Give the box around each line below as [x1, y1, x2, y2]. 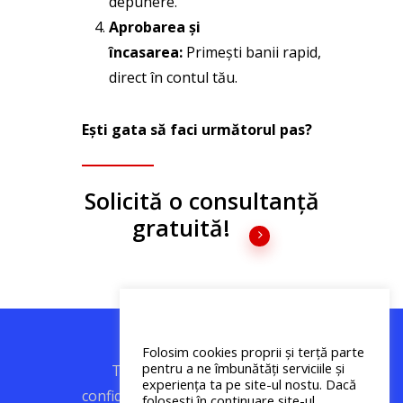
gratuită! [132, 211, 237, 243]
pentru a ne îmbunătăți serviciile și [142, 359, 345, 377]
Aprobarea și [108, 16, 201, 37]
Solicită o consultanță [84, 184, 319, 216]
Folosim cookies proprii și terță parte [142, 343, 364, 361]
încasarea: [108, 41, 183, 62]
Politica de [223, 361, 292, 381]
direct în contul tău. [108, 67, 237, 87]
